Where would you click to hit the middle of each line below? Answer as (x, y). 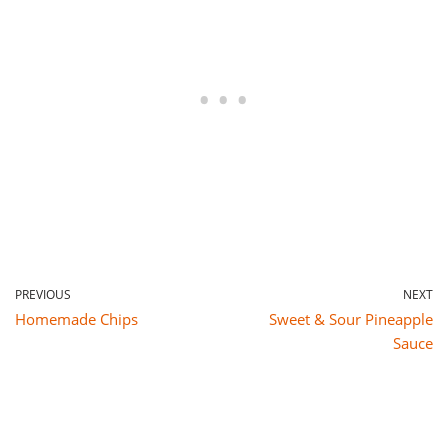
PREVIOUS (43, 295)
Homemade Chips (76, 319)
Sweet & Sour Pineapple (351, 319)
